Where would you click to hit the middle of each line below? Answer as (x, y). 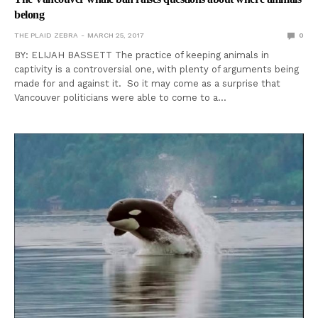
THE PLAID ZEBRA (46, 35)
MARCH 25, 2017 (116, 35)
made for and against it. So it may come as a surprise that (148, 84)
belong (29, 15)
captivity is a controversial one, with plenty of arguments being (157, 70)
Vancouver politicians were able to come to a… (121, 98)
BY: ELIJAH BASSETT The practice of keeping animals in (142, 55)
